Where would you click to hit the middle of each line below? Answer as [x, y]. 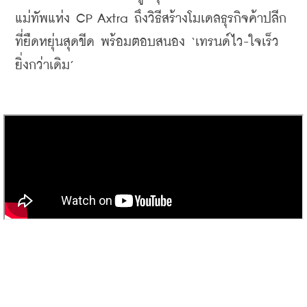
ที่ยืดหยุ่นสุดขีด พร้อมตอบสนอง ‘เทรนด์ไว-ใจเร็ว [147, 42]
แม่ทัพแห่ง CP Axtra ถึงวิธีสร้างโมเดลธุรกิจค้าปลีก [151, 19]
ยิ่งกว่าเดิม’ [45, 65]
